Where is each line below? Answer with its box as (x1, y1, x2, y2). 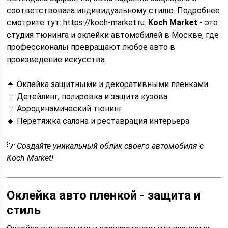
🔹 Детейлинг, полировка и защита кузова (7, 92, 168, 101)
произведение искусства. (7, 54, 107, 64)
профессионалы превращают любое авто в (7, 42, 176, 52)
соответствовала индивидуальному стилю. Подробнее (7, 6, 220, 15)
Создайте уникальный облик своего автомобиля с (17, 141, 204, 151)
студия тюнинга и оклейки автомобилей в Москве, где (7, 30, 219, 40)
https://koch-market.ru (63, 18, 145, 27)
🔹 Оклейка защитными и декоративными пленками (7, 79, 209, 89)
